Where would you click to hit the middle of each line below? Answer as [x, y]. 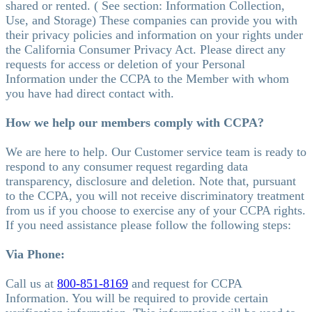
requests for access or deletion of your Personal [125, 64]
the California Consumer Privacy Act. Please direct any [146, 49]
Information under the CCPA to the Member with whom [147, 78]
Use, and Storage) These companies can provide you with [151, 20]
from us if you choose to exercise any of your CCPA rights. [156, 210]
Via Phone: [35, 254]
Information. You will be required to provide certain [137, 298]
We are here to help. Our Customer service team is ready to [156, 151]
